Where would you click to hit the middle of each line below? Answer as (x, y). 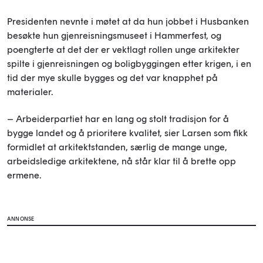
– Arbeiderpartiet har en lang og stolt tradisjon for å (118, 119)
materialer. (30, 92)
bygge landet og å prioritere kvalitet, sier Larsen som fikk (127, 133)
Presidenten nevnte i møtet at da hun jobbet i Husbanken (128, 21)
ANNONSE (21, 218)
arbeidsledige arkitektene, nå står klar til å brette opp (122, 161)
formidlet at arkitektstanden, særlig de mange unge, (117, 147)
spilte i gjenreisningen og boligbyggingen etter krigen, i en (129, 63)
